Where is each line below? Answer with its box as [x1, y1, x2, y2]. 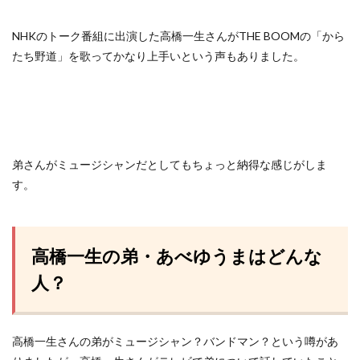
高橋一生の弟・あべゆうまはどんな [31, 245, 322, 268]
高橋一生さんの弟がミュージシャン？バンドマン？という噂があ [12, 334, 338, 349]
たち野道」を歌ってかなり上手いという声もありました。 [12, 49, 305, 63]
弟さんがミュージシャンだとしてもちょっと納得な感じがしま [12, 157, 327, 172]
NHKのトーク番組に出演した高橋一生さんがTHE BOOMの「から [12, 29, 345, 43]
